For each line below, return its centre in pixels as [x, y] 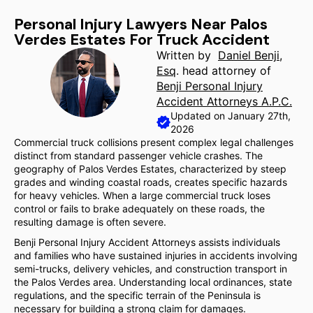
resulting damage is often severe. [90, 222]
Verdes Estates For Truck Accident [142, 39]
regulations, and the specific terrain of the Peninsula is [137, 295]
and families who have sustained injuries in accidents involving [156, 255]
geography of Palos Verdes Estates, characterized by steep [150, 169]
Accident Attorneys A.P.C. [224, 101]
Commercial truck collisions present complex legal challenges [154, 142]
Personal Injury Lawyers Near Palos [141, 24]
